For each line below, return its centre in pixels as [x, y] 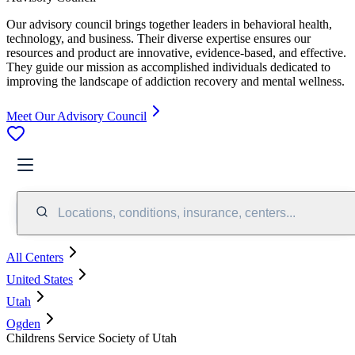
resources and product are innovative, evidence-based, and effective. [176, 52]
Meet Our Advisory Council [76, 116]
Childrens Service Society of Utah [92, 338]
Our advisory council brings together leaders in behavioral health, [169, 24]
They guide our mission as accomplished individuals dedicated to [168, 67]
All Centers [35, 257]
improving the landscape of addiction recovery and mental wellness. [176, 81]
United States [40, 279]
